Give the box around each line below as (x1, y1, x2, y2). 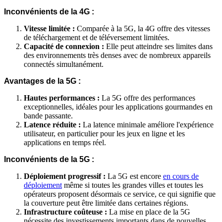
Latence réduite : (24, 120, 81, 129)
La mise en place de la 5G (107, 208, 190, 217)
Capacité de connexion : (24, 42, 104, 51)
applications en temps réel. (24, 138, 106, 147)
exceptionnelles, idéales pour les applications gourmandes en (24, 103, 213, 111)
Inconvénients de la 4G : (4, 7, 94, 16)
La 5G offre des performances (100, 94, 195, 103)
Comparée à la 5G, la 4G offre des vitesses (75, 24, 210, 33)
